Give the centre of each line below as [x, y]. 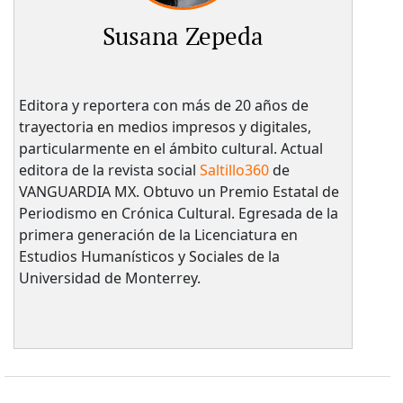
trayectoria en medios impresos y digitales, [165, 126]
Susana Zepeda [183, 37]
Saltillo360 [234, 170]
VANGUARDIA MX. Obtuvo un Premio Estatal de [179, 191]
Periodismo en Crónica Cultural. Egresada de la [178, 213]
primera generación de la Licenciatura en [158, 234]
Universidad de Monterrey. [109, 278]
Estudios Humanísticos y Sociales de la [149, 256]
